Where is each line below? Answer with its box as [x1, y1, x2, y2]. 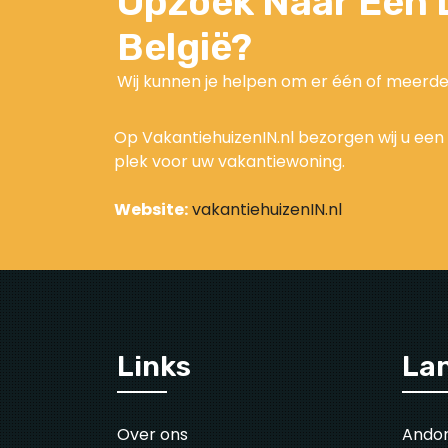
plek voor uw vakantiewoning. [114, 150, 345, 173]
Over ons [117, 423, 188, 446]
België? [117, 24, 252, 70]
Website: [114, 198, 188, 221]
